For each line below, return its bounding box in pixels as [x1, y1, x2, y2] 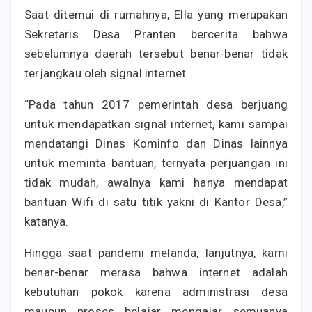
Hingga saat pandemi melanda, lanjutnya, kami [24, 245, 288, 260]
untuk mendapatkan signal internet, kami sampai [24, 116, 288, 131]
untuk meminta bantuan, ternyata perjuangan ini [24, 155, 288, 170]
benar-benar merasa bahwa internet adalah [24, 265, 288, 279]
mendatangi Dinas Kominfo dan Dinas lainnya [24, 136, 288, 150]
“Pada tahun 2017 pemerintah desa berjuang [24, 97, 288, 111]
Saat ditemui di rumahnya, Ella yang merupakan [24, 7, 288, 22]
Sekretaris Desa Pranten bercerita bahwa [24, 26, 288, 41]
